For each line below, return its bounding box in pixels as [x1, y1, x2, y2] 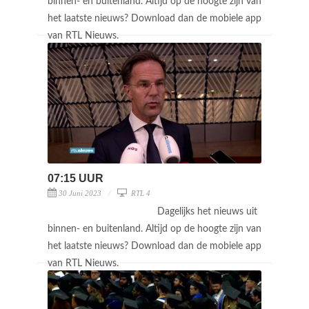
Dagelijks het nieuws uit [157, 206, 257, 217]
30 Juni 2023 [59, 188, 101, 197]
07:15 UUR [48, 172, 103, 184]
